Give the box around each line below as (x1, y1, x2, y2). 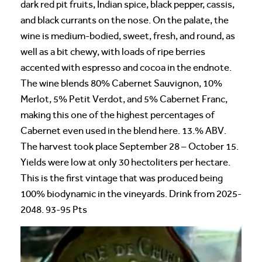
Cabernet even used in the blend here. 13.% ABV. (20, 125, 226, 137)
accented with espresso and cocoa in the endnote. (20, 62, 232, 74)
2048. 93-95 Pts (20, 204, 87, 216)
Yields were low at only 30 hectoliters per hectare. (20, 157, 230, 168)
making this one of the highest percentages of (20, 109, 215, 121)
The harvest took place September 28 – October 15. (20, 141, 239, 153)
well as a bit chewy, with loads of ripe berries (20, 46, 205, 58)
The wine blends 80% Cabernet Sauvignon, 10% (20, 78, 222, 89)
